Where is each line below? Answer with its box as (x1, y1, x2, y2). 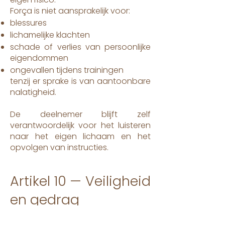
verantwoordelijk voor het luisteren (10, 120, 151, 131)
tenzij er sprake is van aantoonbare (10, 75, 151, 87)
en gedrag (10, 190, 79, 209)
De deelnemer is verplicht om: (10, 208, 125, 220)
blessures (10, 17, 47, 29)
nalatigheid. (10, 86, 56, 98)
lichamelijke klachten (10, 29, 90, 41)
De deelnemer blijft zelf (10, 108, 151, 120)
